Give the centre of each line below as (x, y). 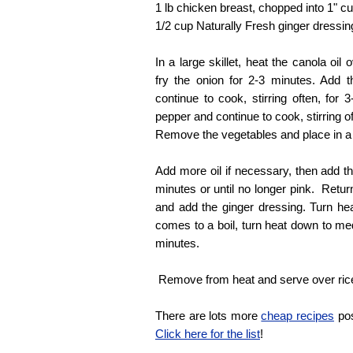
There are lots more (208, 316)
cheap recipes (298, 316)
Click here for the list (208, 334)
